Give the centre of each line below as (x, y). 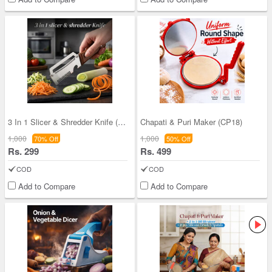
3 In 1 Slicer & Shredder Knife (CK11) (122, 122)
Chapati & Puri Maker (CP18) (191, 122)
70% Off (46, 138)
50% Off (178, 138)
